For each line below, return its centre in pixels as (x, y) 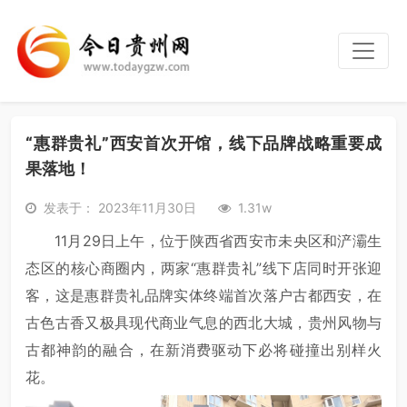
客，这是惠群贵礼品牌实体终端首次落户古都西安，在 (203, 295)
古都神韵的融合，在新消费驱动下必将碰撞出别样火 (203, 350)
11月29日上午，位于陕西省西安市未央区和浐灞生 (218, 241)
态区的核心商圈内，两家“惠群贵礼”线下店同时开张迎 (203, 268)
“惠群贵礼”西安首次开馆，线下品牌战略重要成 (203, 143)
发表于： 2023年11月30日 (120, 208)
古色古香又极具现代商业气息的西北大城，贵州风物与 (203, 323)
